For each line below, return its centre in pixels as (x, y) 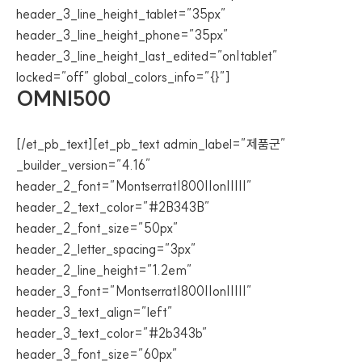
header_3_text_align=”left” (95, 312)
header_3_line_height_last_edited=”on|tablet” (147, 56)
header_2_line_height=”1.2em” (104, 270)
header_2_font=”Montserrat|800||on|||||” (134, 186)
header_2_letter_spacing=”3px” (106, 249)
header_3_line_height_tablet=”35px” (121, 14)
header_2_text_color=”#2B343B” (113, 207)
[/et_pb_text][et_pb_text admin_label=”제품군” (151, 144)
